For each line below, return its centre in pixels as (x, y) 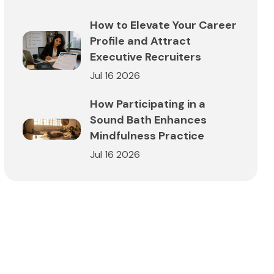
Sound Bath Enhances (148, 120)
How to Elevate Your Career (163, 25)
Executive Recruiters (146, 57)
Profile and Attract (140, 41)
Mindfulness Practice (147, 135)
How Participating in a (148, 104)
